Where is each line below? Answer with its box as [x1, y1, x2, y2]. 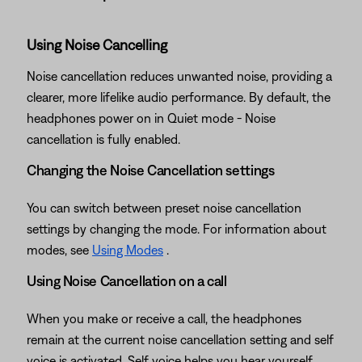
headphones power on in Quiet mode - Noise [27, 111, 276, 125]
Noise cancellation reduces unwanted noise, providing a [27, 69, 332, 83]
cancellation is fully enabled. [27, 132, 180, 146]
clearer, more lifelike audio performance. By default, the [27, 90, 330, 104]
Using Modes [92, 242, 163, 257]
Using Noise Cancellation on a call [27, 272, 227, 289]
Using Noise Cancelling [27, 36, 167, 53]
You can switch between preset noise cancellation [27, 200, 301, 215]
